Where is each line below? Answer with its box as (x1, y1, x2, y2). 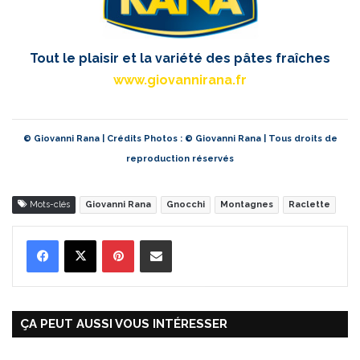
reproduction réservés (126, 153, 234, 164)
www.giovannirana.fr (113, 72, 247, 88)
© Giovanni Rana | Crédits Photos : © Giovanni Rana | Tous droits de (22, 133, 337, 144)
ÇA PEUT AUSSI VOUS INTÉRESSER (20, 316, 227, 331)
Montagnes (220, 198, 273, 210)
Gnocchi (166, 198, 205, 210)
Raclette (288, 198, 330, 210)
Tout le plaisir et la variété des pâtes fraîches (30, 50, 330, 66)
